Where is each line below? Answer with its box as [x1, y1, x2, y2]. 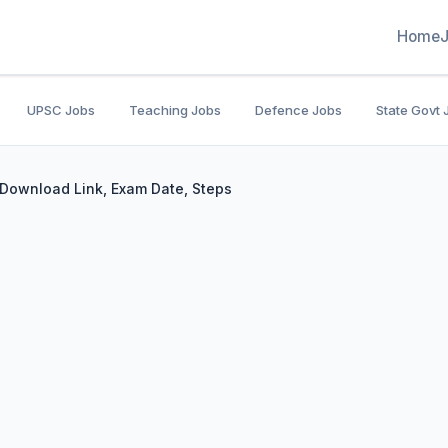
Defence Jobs [255, 102, 342, 118]
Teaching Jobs [129, 102, 221, 118]
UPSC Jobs [27, 102, 95, 118]
